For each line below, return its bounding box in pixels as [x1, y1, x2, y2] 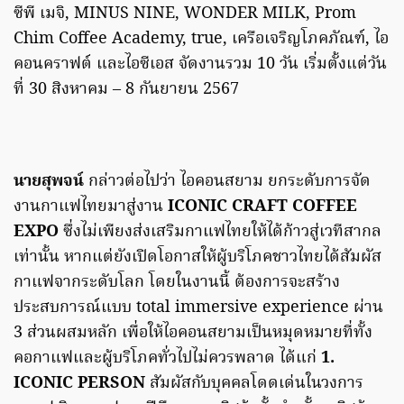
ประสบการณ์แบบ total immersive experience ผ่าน [14, 295, 383, 322]
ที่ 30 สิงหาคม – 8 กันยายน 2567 [14, 77, 239, 104]
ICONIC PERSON [14, 371, 150, 398]
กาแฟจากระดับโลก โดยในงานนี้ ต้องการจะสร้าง [14, 270, 340, 297]
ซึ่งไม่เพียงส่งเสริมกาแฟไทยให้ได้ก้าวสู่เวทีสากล [59, 219, 381, 246]
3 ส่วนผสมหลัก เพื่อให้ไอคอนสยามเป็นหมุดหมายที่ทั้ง [14, 320, 372, 347]
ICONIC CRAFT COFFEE [168, 194, 357, 221]
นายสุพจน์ [14, 169, 88, 196]
